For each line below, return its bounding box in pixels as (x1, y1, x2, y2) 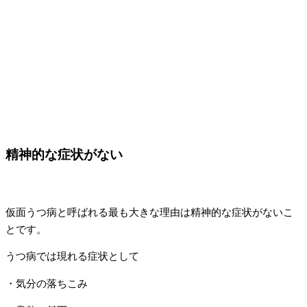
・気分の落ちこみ (5, 278, 88, 289)
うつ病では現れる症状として (5, 251, 139, 262)
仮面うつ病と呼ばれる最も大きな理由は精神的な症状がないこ (5, 206, 293, 218)
